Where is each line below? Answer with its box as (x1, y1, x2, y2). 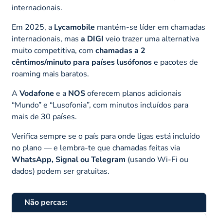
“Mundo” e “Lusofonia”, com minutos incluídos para (12, 99, 188, 110)
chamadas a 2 (95, 45, 145, 56)
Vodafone (19, 88, 54, 99)
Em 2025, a (12, 21, 54, 33)
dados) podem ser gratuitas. (12, 165, 109, 177)
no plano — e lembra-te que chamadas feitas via (12, 142, 180, 153)
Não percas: (24, 197, 67, 208)
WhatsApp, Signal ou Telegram (12, 154, 126, 165)
